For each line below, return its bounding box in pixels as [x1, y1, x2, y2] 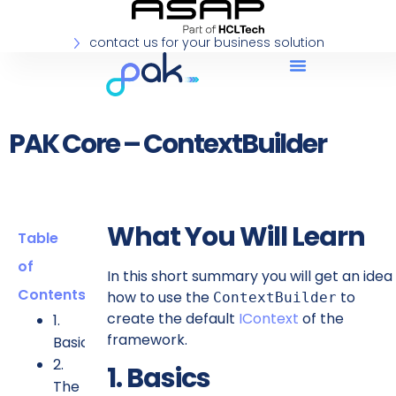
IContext [238, 308, 299, 330]
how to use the [106, 287, 213, 308]
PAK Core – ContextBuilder [9, 126, 326, 164]
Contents [18, 285, 86, 306]
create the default [106, 308, 239, 330]
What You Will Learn [106, 218, 365, 256]
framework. [106, 330, 187, 351]
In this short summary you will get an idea [106, 266, 392, 287]
